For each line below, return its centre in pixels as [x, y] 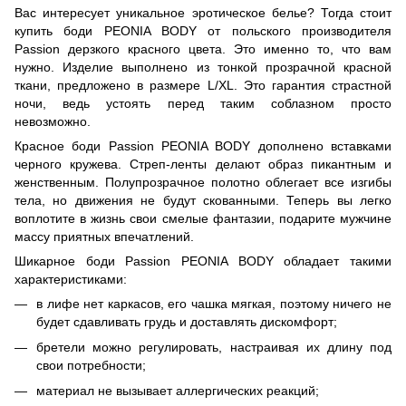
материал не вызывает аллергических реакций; [178, 391]
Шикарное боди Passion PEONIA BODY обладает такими [203, 261]
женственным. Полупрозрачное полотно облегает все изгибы [203, 182]
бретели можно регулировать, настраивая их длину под [214, 347]
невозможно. [53, 121]
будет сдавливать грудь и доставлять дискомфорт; [187, 321]
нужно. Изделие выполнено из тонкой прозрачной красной [203, 67]
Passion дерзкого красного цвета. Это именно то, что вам [203, 48]
